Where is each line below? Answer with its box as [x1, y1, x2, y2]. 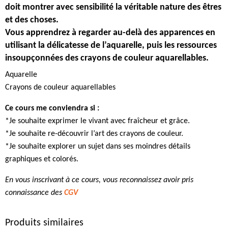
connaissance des [5, 188, 64, 197]
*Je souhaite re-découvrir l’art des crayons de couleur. [5, 129, 183, 138]
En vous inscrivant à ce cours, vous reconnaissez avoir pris [5, 176, 193, 184]
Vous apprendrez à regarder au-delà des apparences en [5, 27, 215, 38]
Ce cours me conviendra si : [5, 104, 99, 112]
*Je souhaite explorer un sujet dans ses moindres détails [5, 142, 190, 151]
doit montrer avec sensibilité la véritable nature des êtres [5, 2, 221, 12]
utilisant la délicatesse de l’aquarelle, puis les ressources [5, 40, 217, 50]
